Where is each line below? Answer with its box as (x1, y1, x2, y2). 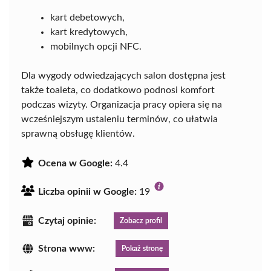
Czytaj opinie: (38, 216, 96, 226)
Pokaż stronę (122, 244, 163, 252)
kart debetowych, (50, 13, 125, 23)
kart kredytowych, (50, 27, 128, 38)
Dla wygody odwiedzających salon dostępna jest (21, 71, 226, 81)
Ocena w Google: (38, 158, 113, 169)
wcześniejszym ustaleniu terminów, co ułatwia (21, 114, 218, 125)
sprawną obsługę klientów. (21, 129, 135, 139)
